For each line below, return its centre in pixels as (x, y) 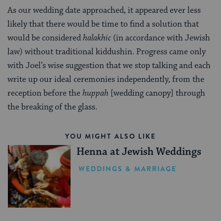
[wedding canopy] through (157, 93)
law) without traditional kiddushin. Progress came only (107, 52)
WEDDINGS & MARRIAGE (128, 169)
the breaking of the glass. (52, 107)
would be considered (45, 38)
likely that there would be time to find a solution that (103, 24)
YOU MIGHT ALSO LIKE (110, 136)
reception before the (45, 93)
